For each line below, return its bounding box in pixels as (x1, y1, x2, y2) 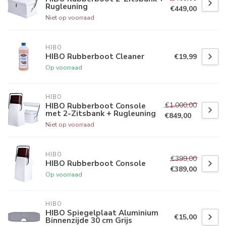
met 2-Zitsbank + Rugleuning (45, 108, 156, 119)
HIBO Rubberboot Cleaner (45, 50, 144, 62)
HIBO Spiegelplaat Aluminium (45, 207, 158, 218)
